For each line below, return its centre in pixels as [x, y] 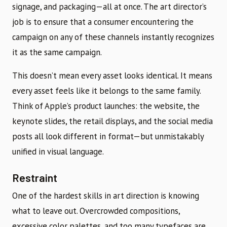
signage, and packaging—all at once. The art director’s [109, 7]
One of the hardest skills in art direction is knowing [106, 196]
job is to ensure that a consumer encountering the [103, 22]
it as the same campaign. [57, 52]
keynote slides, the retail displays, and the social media [112, 121]
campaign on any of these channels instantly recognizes [113, 37]
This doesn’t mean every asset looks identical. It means [112, 76]
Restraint [35, 178]
